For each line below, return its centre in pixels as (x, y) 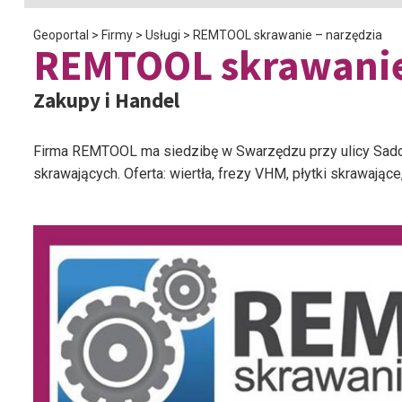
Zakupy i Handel (106, 100)
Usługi (163, 35)
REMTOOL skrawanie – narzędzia (288, 35)
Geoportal (61, 35)
